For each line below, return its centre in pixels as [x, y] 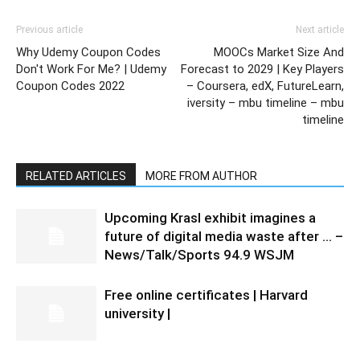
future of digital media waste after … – [224, 236]
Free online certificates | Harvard [206, 295]
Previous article [49, 29]
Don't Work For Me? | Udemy [91, 69]
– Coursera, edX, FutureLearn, [265, 86]
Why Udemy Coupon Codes [88, 52]
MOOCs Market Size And [279, 52]
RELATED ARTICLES [76, 176]
